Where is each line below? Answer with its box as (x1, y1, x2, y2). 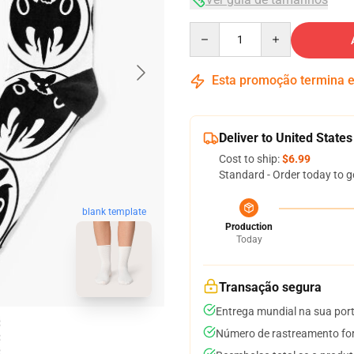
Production (225, 221, 273, 232)
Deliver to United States (219, 130, 352, 145)
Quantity (189, 23, 232, 36)
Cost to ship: (219, 153, 282, 165)
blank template (81, 206, 146, 218)
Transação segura (219, 280, 322, 295)
